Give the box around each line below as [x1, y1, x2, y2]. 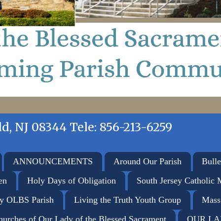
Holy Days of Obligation [27, 175, 116, 185]
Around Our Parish [113, 156, 182, 166]
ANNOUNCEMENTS [13, 156, 93, 166]
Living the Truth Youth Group [74, 194, 181, 205]
